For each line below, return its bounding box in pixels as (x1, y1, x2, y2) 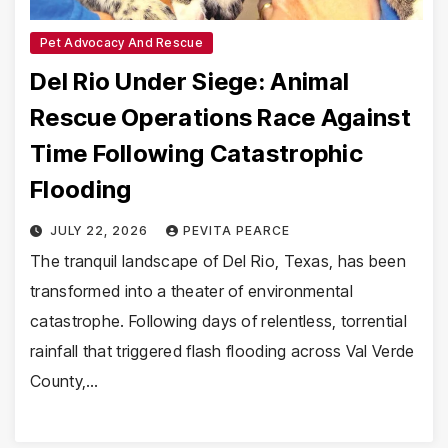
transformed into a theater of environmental (30, 281, 353, 302)
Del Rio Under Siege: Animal (30, 67, 350, 97)
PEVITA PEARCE (182, 223, 290, 239)
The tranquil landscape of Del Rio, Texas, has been (30, 251, 406, 272)
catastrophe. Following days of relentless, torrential (30, 311, 407, 332)
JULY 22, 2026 (49, 223, 152, 239)
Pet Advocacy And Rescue (40, 35, 203, 51)
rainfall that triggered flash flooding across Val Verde (30, 341, 415, 362)
